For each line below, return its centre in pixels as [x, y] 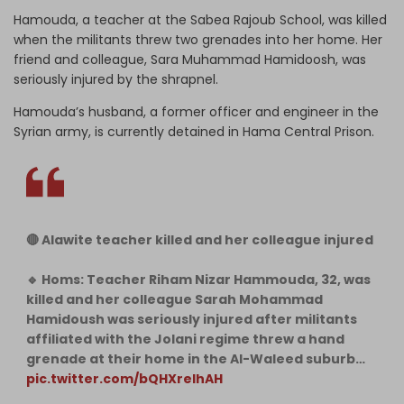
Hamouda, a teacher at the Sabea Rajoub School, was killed [200, 19]
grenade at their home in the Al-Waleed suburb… [196, 358]
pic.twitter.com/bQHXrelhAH [124, 378]
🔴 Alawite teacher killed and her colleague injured [200, 239]
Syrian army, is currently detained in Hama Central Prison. [194, 131]
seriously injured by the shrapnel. [116, 79]
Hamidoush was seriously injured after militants [192, 319]
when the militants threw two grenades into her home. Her [198, 39]
